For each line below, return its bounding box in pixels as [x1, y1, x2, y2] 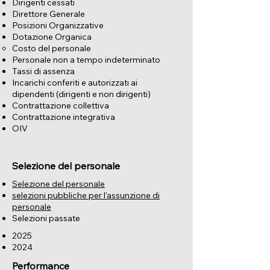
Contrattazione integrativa [12, 111, 115, 122]
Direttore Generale [12, 8, 85, 19]
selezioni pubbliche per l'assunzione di [12, 190, 160, 201]
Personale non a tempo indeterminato [12, 54, 160, 65]
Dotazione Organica [12, 31, 92, 42]
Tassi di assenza [12, 66, 75, 77]
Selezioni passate [12, 213, 80, 224]
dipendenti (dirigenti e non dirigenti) [12, 89, 151, 99]
